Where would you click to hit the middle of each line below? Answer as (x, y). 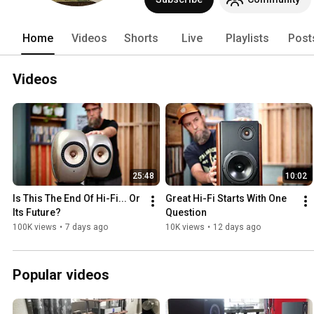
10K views (185, 227)
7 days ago (87, 227)
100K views (35, 227)
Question (186, 213)
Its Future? (37, 213)
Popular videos (61, 275)
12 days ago (237, 227)
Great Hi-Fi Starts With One (226, 199)
